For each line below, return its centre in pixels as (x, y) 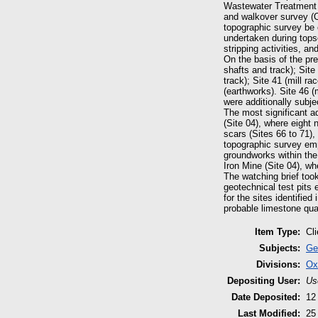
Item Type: (278, 232)
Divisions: (278, 265)
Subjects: (280, 248)
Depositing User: (264, 281)
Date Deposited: (266, 297)
